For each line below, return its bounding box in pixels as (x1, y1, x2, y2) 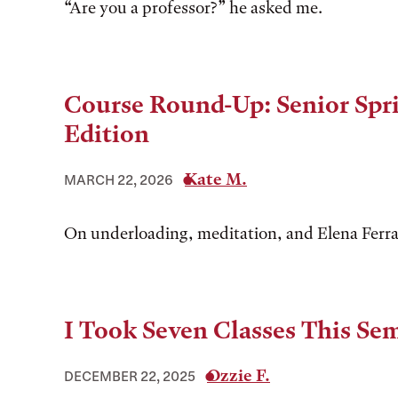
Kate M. (185, 169, 247, 189)
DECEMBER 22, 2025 (64, 368, 195, 384)
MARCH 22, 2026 (64, 171, 173, 187)
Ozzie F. (207, 365, 270, 386)
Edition (64, 120, 149, 148)
